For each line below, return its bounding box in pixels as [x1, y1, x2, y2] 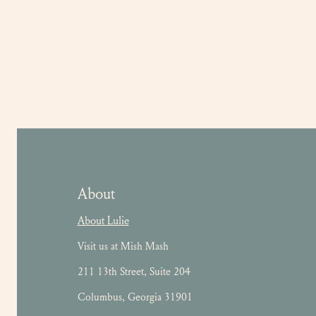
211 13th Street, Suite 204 [77, 265, 190, 278]
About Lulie [77, 213, 129, 227]
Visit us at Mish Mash [77, 239, 169, 253]
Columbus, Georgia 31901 [77, 290, 193, 303]
